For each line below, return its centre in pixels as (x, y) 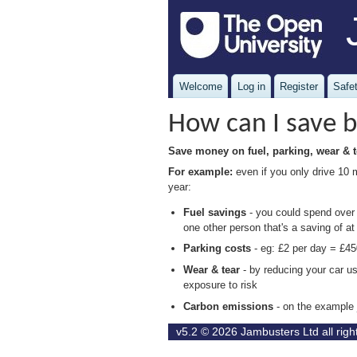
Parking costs (219, 249)
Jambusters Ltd (280, 332)
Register (299, 86)
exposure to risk (221, 285)
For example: (200, 171)
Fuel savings (217, 212)
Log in (251, 86)
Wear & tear (214, 270)
